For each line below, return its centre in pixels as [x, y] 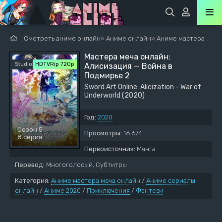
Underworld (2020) [114, 95]
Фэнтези [149, 191]
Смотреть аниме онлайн [62, 38]
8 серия [30, 137]
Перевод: [30, 165]
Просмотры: [103, 133]
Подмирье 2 [107, 76]
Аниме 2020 [63, 191]
